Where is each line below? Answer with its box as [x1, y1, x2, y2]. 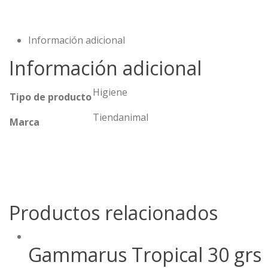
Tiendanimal [93, 110, 148, 124]
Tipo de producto [10, 90, 92, 103]
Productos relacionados [9, 199, 218, 226]
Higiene [93, 85, 127, 99]
